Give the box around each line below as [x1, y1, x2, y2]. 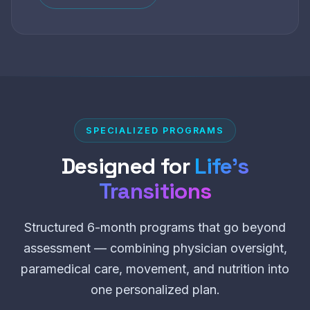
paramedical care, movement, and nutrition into [21, 262, 289, 276]
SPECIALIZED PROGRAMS [85, 125, 225, 136]
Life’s [194, 152, 249, 180]
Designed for [61, 152, 195, 180]
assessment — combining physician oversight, [23, 241, 287, 255]
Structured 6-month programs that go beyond [24, 220, 286, 235]
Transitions [98, 177, 212, 205]
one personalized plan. [90, 282, 220, 297]
